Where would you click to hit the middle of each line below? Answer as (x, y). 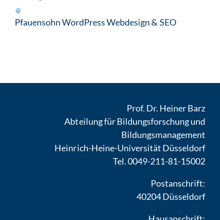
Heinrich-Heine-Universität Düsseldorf (130, 148)
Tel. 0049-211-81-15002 (159, 161)
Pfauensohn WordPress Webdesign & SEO (96, 22)
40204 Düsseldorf (171, 197)
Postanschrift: (178, 183)
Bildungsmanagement (163, 135)
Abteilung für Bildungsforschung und (135, 122)
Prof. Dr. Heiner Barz (166, 108)
